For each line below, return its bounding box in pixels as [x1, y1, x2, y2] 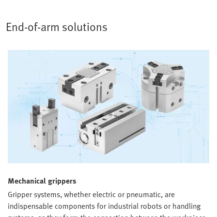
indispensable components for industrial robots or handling [8, 200, 201, 212]
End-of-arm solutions [6, 18, 108, 35]
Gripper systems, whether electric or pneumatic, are [8, 188, 175, 201]
